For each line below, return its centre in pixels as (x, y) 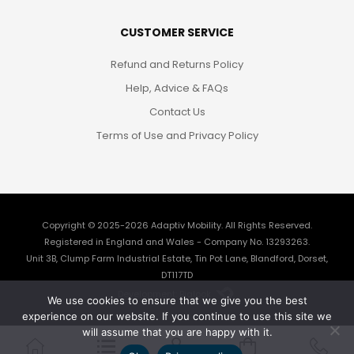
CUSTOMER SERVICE (177, 33)
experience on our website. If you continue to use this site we (177, 316)
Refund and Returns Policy (177, 65)
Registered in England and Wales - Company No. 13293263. (177, 242)
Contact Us (177, 112)
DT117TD (177, 275)
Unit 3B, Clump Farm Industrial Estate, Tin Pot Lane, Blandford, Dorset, (177, 259)
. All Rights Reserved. (267, 226)
